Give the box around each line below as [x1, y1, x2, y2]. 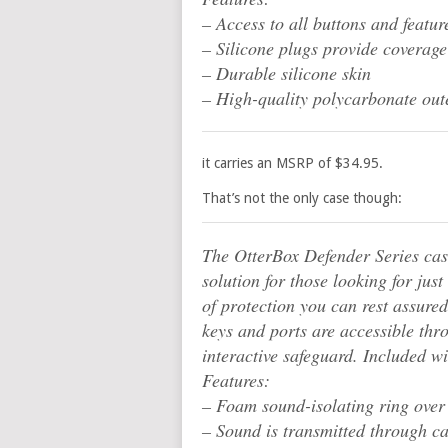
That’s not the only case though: [202, 190, 402, 206]
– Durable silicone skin [202, 61, 371, 85]
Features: [202, 368, 270, 392]
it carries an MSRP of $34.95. [202, 155, 383, 171]
